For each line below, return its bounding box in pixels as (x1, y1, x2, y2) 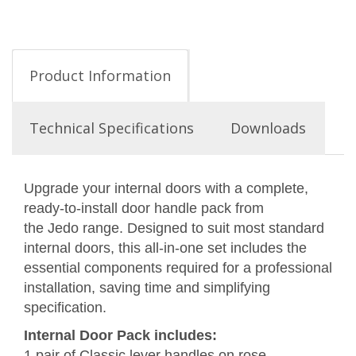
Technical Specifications (29, 118, 194, 137)
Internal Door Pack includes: (24, 327, 217, 343)
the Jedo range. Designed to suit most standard (24, 220, 324, 236)
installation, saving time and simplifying (24, 280, 270, 296)
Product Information (29, 66, 171, 85)
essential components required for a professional (24, 260, 332, 276)
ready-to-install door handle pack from (24, 200, 264, 216)
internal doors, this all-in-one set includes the (24, 240, 307, 256)
